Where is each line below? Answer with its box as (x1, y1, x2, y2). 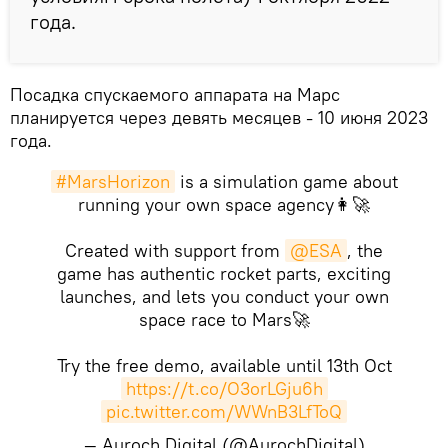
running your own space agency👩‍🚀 (78, 192, 370, 216)
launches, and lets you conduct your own (59, 284, 389, 308)
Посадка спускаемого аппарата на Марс (10, 82, 340, 106)
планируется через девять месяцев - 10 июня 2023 (10, 105, 428, 129)
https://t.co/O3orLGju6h (125, 376, 323, 400)
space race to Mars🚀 (138, 307, 310, 331)
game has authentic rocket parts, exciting (57, 261, 391, 285)
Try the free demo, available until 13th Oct (56, 353, 392, 377)
